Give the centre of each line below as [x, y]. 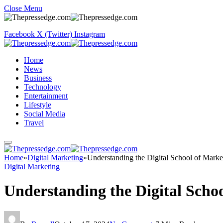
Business [38, 78]
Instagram [90, 34]
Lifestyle [38, 105]
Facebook [19, 34]
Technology [43, 87]
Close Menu [23, 8]
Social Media [45, 114]
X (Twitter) [55, 34]
